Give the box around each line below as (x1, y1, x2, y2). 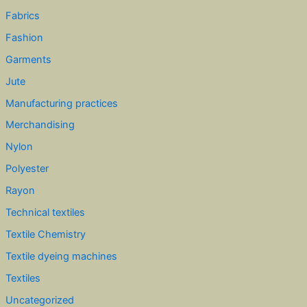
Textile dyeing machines (5, 250, 117, 263)
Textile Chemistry (5, 228, 86, 241)
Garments (5, 53, 51, 66)
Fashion (5, 31, 43, 44)
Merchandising (5, 119, 75, 132)
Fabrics (5, 9, 40, 22)
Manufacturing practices (5, 97, 118, 110)
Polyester (5, 162, 49, 175)
